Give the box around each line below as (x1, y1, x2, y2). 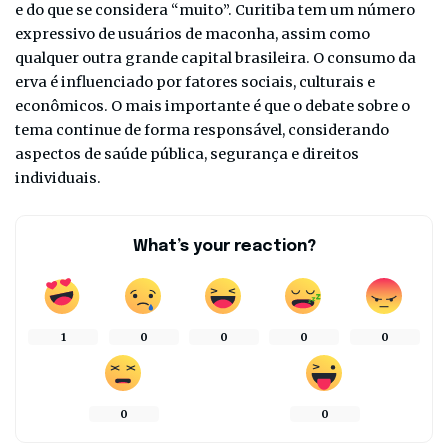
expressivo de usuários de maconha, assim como (15, 24, 370, 43)
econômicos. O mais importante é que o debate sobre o (15, 96, 410, 115)
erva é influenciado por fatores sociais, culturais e (15, 72, 375, 91)
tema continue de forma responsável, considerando (15, 120, 389, 139)
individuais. (15, 168, 101, 187)
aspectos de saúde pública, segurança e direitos (15, 144, 359, 163)
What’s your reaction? (132, 237, 316, 255)
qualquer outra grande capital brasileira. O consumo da (15, 48, 416, 67)
